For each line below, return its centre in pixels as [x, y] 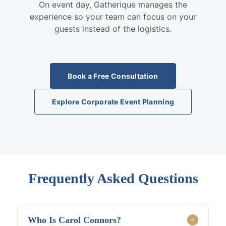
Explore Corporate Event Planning [113, 102]
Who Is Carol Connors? [74, 220]
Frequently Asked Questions [113, 178]
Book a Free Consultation [113, 76]
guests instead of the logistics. [113, 29]
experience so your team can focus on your [113, 17]
